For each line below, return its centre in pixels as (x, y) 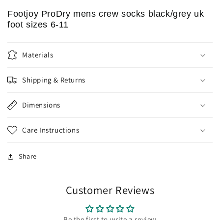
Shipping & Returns (54, 80)
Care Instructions (51, 130)
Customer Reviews (110, 190)
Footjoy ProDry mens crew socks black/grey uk (106, 14)
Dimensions (41, 105)
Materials (38, 55)
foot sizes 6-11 (38, 25)
